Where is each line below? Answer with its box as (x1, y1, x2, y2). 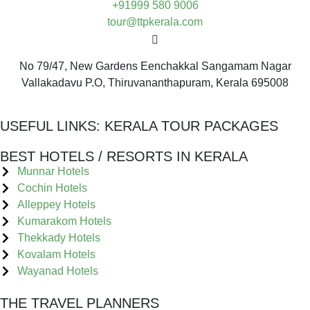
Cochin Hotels (17, 181, 87, 194)
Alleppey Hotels (17, 198, 95, 210)
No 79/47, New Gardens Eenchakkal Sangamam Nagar (19, 60, 291, 72)
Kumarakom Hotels (17, 215, 111, 227)
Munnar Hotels (17, 165, 89, 177)
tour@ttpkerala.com (107, 15, 203, 28)
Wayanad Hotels (17, 264, 98, 277)
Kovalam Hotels (17, 248, 95, 260)
